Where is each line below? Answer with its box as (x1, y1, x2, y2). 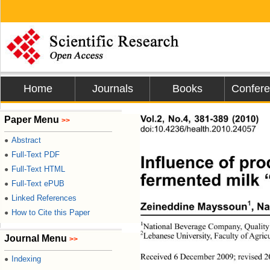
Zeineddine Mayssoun (140, 201, 247, 213)
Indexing (11, 254, 41, 263)
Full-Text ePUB (11, 179, 64, 188)
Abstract (11, 136, 41, 145)
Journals (92, 83, 133, 95)
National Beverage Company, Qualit (143, 223, 267, 231)
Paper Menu (4, 115, 61, 125)
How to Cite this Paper (11, 208, 90, 217)
